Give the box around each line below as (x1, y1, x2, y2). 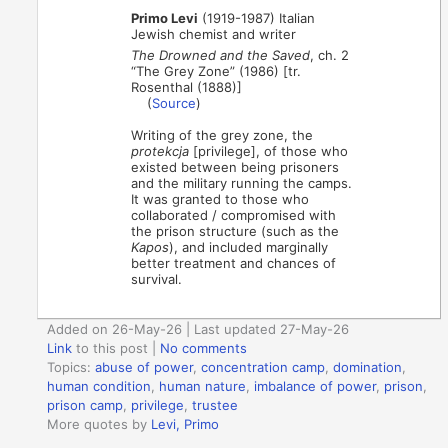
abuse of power (95, 359, 194, 376)
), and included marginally (169, 238, 329, 255)
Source (152, 94, 197, 111)
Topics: (47, 359, 96, 376)
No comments (160, 340, 248, 357)
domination (333, 359, 403, 376)
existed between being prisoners (131, 158, 340, 175)
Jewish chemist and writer (131, 25, 297, 42)
